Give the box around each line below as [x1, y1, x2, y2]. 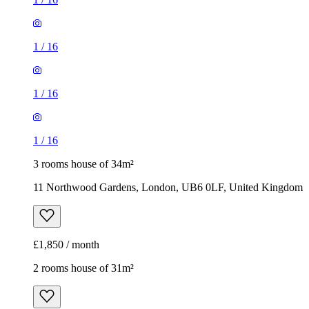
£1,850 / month [33, 239, 99, 251]
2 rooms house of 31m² [33, 262, 134, 275]
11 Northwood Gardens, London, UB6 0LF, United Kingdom [33, 181, 303, 194]
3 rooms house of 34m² [33, 158, 134, 170]
